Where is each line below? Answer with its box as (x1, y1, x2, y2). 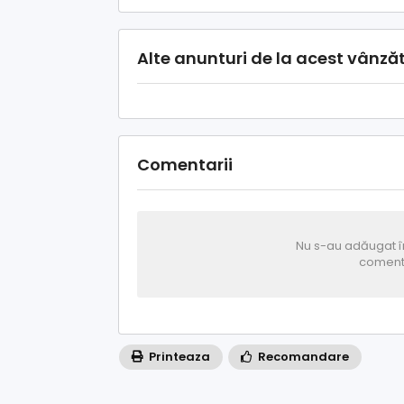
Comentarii (137, 152, 233, 176)
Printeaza (146, 347, 210, 365)
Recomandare (255, 347, 349, 365)
